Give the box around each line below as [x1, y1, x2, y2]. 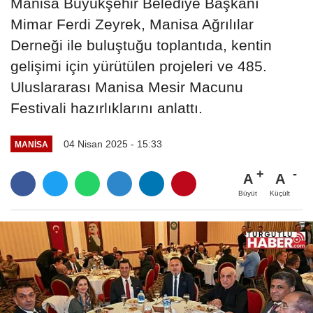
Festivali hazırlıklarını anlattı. [10, 100, 203, 117]
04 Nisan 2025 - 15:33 [63, 138, 162, 150]
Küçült [270, 189, 290, 198]
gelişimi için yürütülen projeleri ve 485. [10, 58, 267, 75]
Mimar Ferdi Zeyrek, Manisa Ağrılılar [10, 16, 254, 33]
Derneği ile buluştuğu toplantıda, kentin [10, 37, 272, 54]
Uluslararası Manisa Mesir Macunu [10, 79, 243, 96]
